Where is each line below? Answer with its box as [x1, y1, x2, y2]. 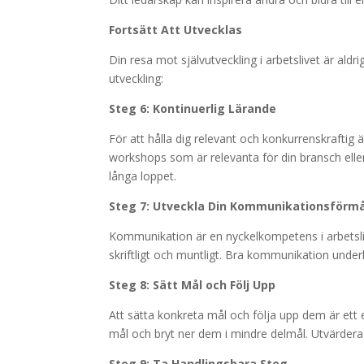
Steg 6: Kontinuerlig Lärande [109, 101, 277, 116]
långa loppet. [109, 168, 177, 184]
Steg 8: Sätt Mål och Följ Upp [109, 277, 276, 292]
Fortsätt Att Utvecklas [109, 22, 243, 37]
